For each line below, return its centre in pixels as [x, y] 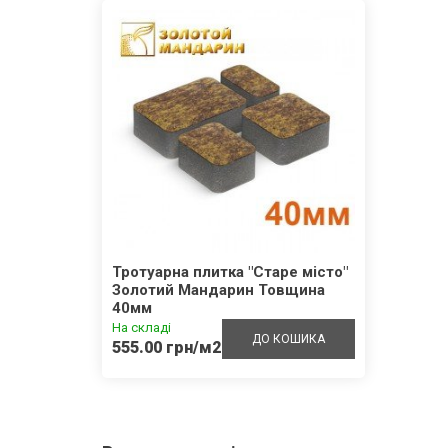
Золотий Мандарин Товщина [218, 289]
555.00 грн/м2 [166, 347]
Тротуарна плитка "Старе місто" [230, 271]
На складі [141, 327]
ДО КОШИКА [288, 338]
